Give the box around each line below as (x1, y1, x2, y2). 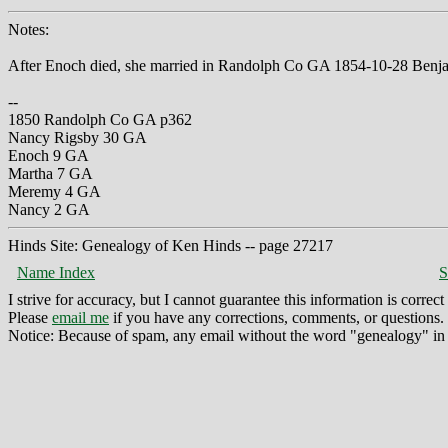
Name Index (17, 263, 95, 281)
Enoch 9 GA (8, 146, 89, 164)
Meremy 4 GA (8, 182, 101, 200)
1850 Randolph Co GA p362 (8, 110, 192, 128)
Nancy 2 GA (8, 200, 90, 218)
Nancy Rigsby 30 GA (8, 128, 147, 146)
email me (52, 308, 109, 326)
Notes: (8, 20, 49, 38)
